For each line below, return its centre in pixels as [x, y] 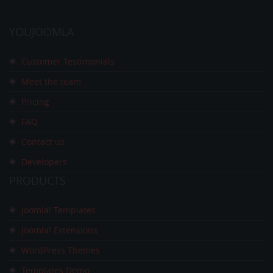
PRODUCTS [37, 181]
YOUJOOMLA [41, 32]
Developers [44, 162]
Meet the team [51, 82]
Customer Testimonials [68, 62]
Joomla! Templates [58, 210]
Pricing [35, 102]
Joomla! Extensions [59, 230]
